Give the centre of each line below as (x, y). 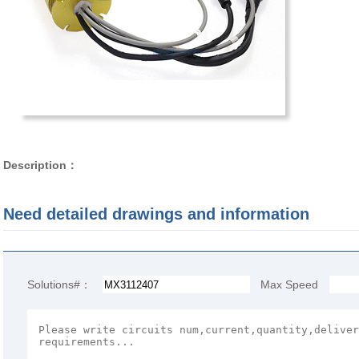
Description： (40, 165)
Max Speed (289, 284)
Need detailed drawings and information (156, 214)
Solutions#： (59, 284)
